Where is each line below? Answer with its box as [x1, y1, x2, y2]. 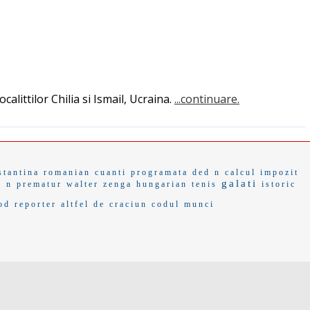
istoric [262, 179, 296, 189]
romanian [43, 167, 91, 177]
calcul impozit [224, 167, 299, 177]
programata [130, 167, 188, 177]
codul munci [152, 199, 215, 209]
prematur [17, 179, 62, 189]
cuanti [94, 167, 127, 177]
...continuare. [174, 91, 239, 107]
